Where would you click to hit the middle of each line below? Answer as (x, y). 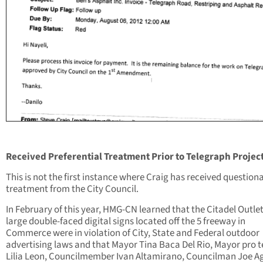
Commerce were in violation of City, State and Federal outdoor (133, 233)
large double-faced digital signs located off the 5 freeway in (126, 222)
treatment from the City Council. (72, 189)
